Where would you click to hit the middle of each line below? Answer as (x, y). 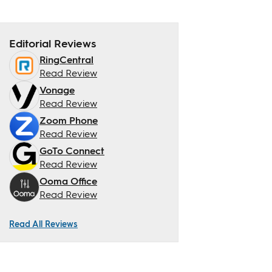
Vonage (57, 89)
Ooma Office (68, 180)
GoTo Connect (72, 150)
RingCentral (66, 59)
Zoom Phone (69, 120)
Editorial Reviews (53, 43)
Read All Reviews (43, 223)
